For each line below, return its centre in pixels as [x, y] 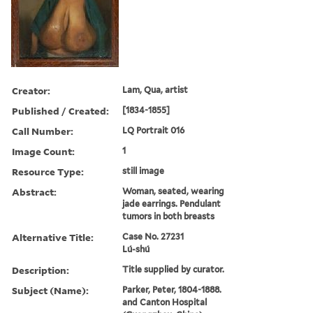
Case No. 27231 [153, 236]
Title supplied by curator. [174, 269]
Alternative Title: [53, 237]
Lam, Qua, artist [155, 89]
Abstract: [34, 191]
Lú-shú [136, 249]
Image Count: [43, 151]
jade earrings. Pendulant [172, 203]
